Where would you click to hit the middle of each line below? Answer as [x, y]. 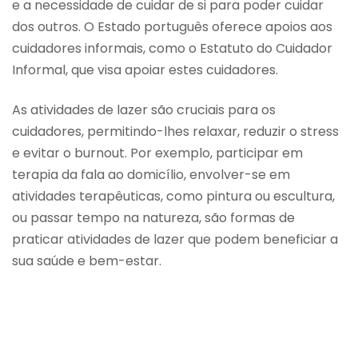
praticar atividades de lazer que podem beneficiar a [175, 239]
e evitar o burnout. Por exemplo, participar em [157, 153]
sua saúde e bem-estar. [87, 261]
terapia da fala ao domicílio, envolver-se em [151, 174]
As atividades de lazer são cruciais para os [144, 109]
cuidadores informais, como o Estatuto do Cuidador [172, 49]
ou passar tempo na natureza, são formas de [153, 217]
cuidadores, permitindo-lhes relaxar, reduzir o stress [175, 131]
